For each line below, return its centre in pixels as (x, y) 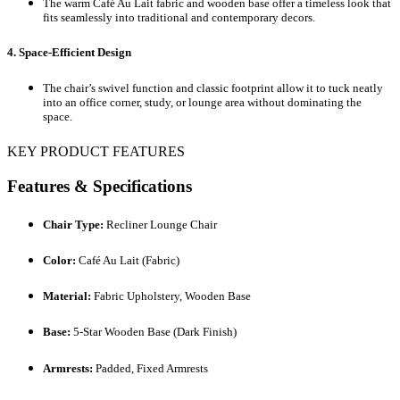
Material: (68, 296)
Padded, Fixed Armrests (150, 368)
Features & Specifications (100, 186)
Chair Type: (73, 224)
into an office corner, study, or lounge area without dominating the (202, 102)
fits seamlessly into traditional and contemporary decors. (179, 18)
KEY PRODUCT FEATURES (96, 151)
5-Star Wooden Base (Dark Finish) (154, 332)
